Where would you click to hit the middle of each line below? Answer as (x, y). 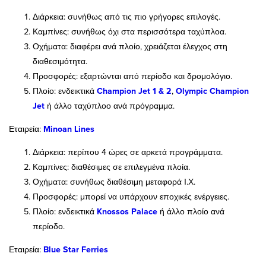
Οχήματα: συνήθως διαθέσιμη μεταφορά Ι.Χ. (114, 181)
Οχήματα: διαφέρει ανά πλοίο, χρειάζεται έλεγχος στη (130, 46)
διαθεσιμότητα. (60, 61)
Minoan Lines (69, 129)
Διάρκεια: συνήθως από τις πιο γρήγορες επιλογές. (126, 16)
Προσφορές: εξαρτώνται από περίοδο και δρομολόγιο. (132, 76)
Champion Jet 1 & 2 (134, 91)
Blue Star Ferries (76, 250)
